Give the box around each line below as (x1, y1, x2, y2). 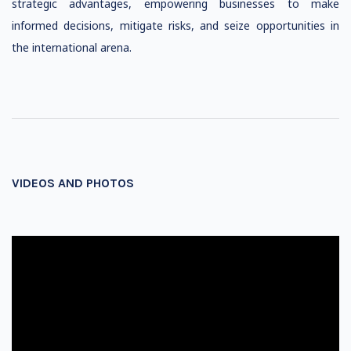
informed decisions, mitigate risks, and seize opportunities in (12, 18, 339, 33)
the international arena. (12, 40, 132, 55)
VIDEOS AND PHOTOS (12, 175, 134, 190)
